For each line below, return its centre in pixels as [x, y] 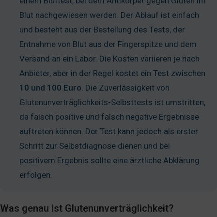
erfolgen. [36, 175]
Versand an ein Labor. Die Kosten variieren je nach [109, 59]
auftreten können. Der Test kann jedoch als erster [109, 131]
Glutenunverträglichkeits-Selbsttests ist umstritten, [112, 102]
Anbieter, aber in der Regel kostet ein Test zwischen [112, 73]
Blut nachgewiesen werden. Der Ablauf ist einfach [109, 15]
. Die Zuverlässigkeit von [125, 88]
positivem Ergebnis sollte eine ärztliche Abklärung [109, 160]
